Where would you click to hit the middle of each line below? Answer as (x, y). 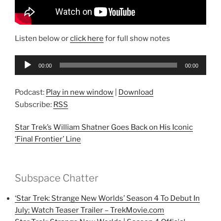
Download (136, 92)
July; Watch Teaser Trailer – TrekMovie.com (90, 210)
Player (25, 73)
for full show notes (137, 38)
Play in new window (80, 92)
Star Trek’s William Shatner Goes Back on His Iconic (104, 127)
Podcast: (30, 92)
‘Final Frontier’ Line (48, 139)
